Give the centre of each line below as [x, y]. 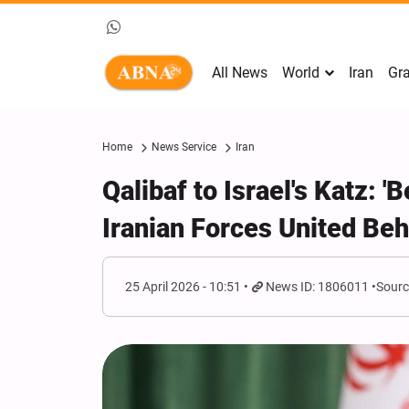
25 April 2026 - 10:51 [183, 287]
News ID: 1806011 [318, 287]
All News [240, 73]
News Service [184, 147]
